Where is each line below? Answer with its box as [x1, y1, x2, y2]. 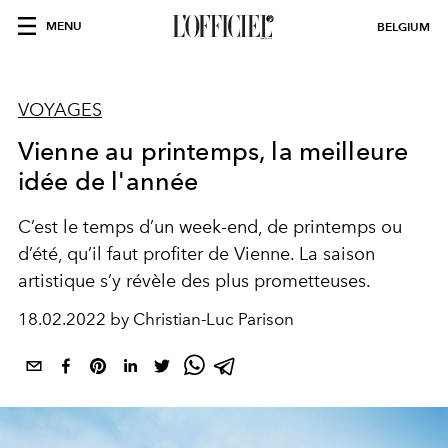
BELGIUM [377, 19, 430, 34]
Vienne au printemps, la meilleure [18, 136, 409, 166]
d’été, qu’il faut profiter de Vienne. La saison [18, 243, 375, 265]
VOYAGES [18, 99, 102, 121]
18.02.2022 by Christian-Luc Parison [18, 309, 294, 329]
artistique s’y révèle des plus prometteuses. [18, 270, 371, 292]
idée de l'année [18, 166, 199, 196]
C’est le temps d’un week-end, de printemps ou [18, 216, 402, 238]
